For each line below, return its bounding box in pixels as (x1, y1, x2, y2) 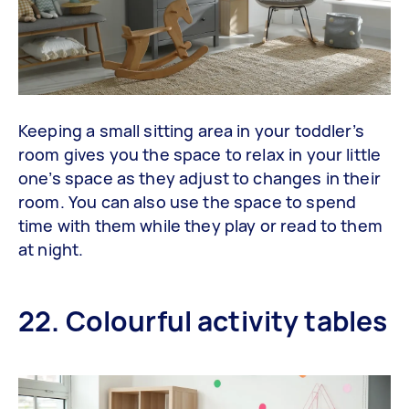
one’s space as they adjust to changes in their (18, 167, 381, 190)
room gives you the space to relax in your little (18, 143, 382, 166)
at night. (18, 238, 84, 261)
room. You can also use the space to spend (18, 191, 357, 214)
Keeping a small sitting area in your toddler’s (18, 120, 364, 142)
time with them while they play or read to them (18, 215, 383, 237)
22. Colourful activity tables (18, 302, 388, 341)
